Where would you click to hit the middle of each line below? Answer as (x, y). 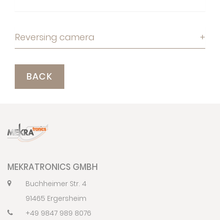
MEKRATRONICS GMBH (53, 167)
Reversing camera (55, 37)
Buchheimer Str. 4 (56, 183)
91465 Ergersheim (56, 198)
